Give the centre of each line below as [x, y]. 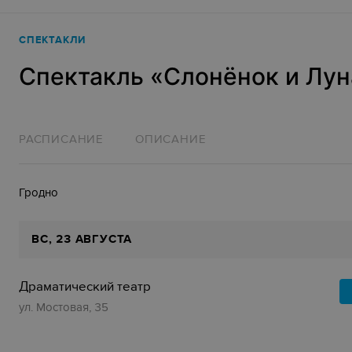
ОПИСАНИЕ [171, 139]
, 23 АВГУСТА [90, 239]
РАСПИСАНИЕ [61, 139]
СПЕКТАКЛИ [53, 40]
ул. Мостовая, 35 [64, 307]
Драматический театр [85, 287]
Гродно [38, 192]
